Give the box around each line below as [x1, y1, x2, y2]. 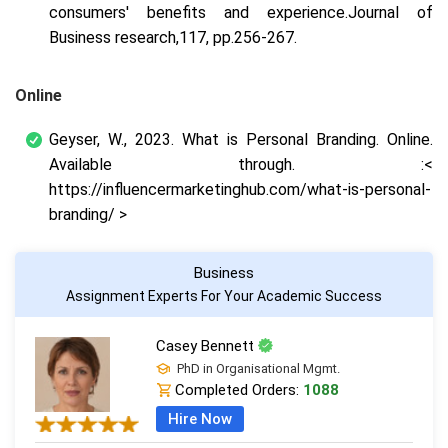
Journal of [348, 2, 433, 22]
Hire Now [167, 409, 232, 428]
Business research [49, 27, 176, 47]
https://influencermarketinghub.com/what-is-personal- [49, 179, 431, 199]
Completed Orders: [170, 380, 303, 399]
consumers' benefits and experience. [49, 2, 348, 22]
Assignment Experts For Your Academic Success [66, 287, 382, 304]
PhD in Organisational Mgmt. [173, 360, 340, 376]
